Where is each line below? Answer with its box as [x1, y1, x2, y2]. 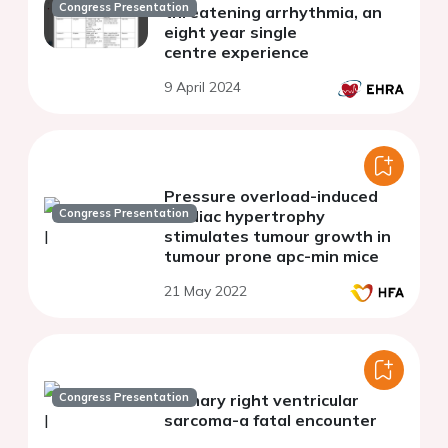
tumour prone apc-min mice [164, 246, 379, 267]
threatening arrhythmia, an [164, 2, 382, 23]
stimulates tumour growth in [164, 226, 391, 247]
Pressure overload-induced [164, 186, 378, 207]
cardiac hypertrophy [164, 206, 325, 227]
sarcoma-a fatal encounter [164, 410, 377, 431]
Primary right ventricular [164, 390, 359, 411]
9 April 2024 [164, 78, 241, 97]
